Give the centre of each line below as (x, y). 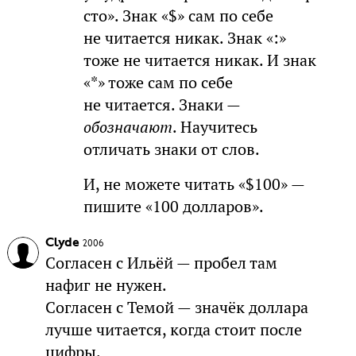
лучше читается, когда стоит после (173, 329)
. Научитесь (215, 127)
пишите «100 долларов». (173, 206)
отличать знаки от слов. (171, 149)
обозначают (128, 127)
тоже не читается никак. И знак (199, 60)
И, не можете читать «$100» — (193, 184)
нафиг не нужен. (106, 285)
